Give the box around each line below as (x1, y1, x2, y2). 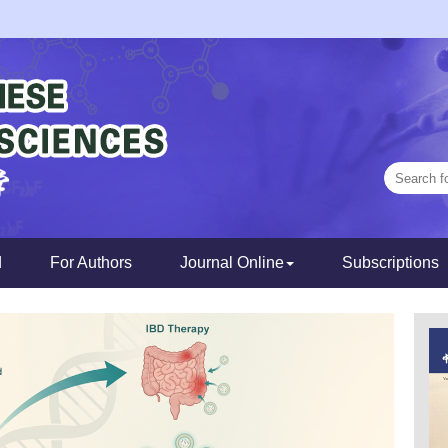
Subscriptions (342, 254, 439, 271)
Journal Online (180, 254, 284, 271)
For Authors (50, 254, 132, 271)
